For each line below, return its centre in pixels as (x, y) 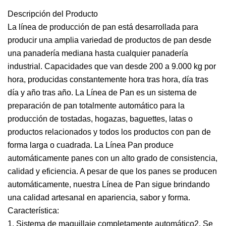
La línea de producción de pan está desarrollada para (103, 27)
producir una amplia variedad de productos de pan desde (109, 40)
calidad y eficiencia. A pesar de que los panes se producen (112, 171)
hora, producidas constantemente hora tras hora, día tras (108, 79)
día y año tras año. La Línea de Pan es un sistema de (102, 93)
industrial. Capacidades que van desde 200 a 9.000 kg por (112, 66)
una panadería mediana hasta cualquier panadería (98, 53)
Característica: (33, 211)
